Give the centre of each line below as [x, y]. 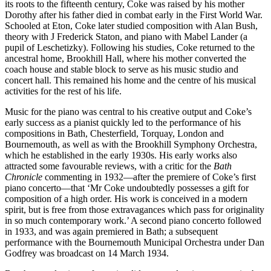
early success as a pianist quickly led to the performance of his [123, 123]
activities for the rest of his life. [63, 91]
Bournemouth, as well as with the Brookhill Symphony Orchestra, [131, 145]
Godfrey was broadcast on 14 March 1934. [87, 253]
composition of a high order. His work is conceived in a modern [126, 199]
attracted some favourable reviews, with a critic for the [109, 166]
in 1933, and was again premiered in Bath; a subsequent [111, 232]
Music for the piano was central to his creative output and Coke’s [128, 112]
